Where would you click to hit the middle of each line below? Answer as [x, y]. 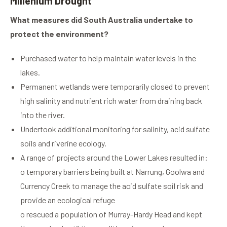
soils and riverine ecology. [63, 143]
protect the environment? [59, 34]
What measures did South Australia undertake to [102, 20]
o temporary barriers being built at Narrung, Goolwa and [112, 172]
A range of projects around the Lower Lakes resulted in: [114, 158]
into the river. [43, 115]
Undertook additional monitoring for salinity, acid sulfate [115, 129]
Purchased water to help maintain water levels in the [108, 58]
